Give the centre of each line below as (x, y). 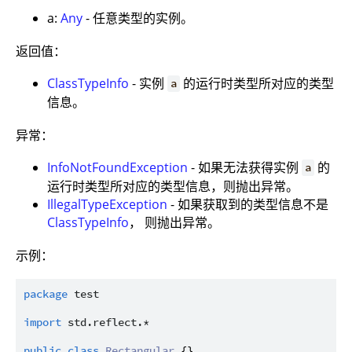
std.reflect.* (108, 322)
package (46, 293)
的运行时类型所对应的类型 (257, 83)
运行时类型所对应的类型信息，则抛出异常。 (173, 186)
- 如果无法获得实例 (245, 167)
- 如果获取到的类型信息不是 (248, 204)
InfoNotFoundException (117, 167)
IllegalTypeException (107, 204)
